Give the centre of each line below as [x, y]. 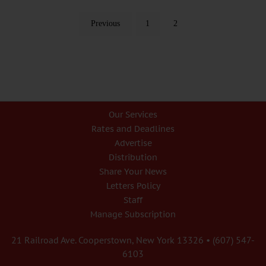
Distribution [133, 158]
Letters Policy [133, 186]
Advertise [133, 143]
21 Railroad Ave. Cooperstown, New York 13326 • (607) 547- [133, 240]
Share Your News [133, 172]
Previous [105, 24]
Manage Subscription [133, 215]
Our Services [133, 115]
